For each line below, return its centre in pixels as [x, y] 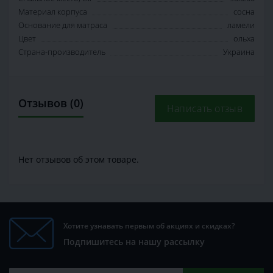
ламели [241, 25]
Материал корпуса [53, 12]
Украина [239, 52]
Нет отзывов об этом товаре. [79, 160]
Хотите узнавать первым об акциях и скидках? [149, 226]
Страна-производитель [62, 52]
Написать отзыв [204, 109]
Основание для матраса [63, 25]
